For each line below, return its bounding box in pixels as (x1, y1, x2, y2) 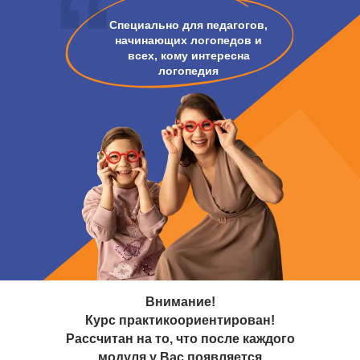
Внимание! (145, 295, 215, 309)
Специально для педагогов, (109, 18, 268, 31)
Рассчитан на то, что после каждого (65, 332, 295, 346)
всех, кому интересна (127, 49, 250, 62)
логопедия (158, 64, 219, 77)
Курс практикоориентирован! (85, 313, 275, 327)
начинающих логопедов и (115, 34, 262, 47)
